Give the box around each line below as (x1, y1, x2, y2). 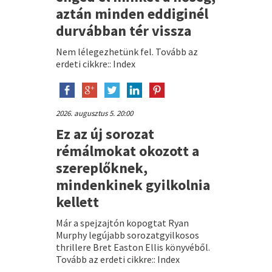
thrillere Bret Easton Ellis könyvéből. (55, 240, 210, 253)
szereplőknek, (55, 158, 148, 177)
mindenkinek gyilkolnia (55, 175, 210, 194)
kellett (55, 192, 99, 211)
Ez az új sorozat (55, 124, 154, 143)
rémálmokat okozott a (55, 141, 199, 160)
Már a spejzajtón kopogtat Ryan (55, 216, 189, 229)
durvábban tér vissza (55, 21, 191, 40)
